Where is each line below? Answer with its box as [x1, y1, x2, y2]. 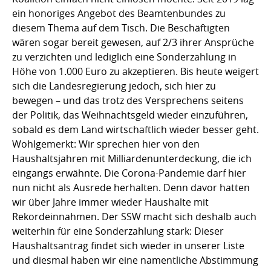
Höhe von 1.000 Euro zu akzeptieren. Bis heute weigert [12, 64, 259, 78]
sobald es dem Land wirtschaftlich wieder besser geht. [12, 122, 259, 136]
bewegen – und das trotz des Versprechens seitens [12, 93, 244, 107]
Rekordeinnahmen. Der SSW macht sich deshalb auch [12, 209, 256, 223]
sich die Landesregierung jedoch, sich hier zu [12, 79, 216, 93]
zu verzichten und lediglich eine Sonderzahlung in [12, 50, 237, 64]
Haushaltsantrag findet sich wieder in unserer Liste [12, 238, 244, 252]
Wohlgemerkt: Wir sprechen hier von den [12, 137, 200, 151]
